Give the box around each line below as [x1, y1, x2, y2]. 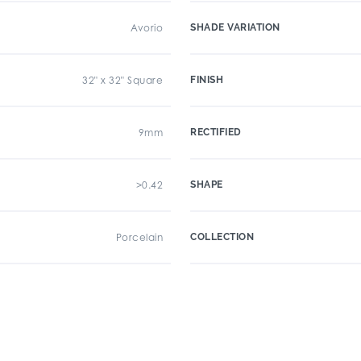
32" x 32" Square [82, 74, 163, 86]
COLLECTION [190, 231, 254, 243]
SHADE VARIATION [190, 22, 280, 33]
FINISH [190, 74, 223, 85]
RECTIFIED [190, 127, 242, 138]
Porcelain [115, 231, 163, 243]
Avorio [131, 22, 163, 34]
